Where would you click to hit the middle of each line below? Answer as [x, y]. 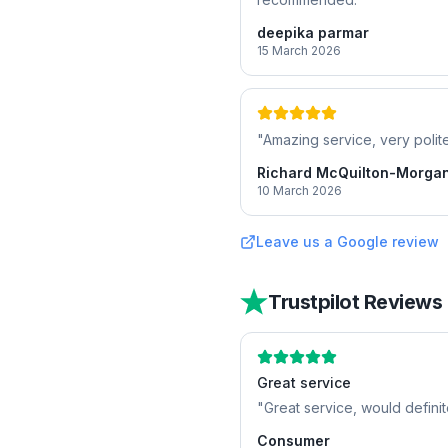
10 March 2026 [299, 190]
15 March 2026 [299, 50]
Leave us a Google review [347, 241]
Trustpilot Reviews [355, 302]
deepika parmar [313, 32]
